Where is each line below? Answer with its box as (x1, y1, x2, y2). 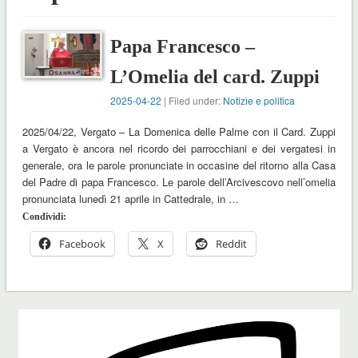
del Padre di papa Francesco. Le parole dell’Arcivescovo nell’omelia (22, 174, 336, 190)
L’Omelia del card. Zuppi (110, 66, 320, 88)
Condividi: (22, 211, 66, 223)
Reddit (215, 237, 247, 252)
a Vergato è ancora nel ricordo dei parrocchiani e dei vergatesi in (22, 141, 336, 157)
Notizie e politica (223, 93, 296, 108)
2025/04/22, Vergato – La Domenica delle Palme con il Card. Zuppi (22, 124, 336, 140)
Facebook (58, 237, 105, 252)
